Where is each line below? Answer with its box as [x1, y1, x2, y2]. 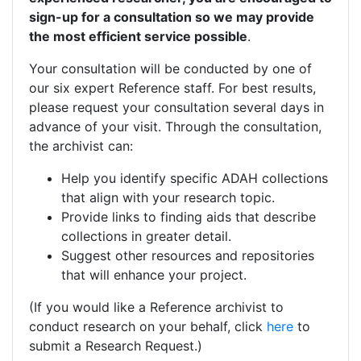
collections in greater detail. [61, 228, 231, 245]
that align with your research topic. [61, 189, 275, 206]
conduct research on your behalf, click [29, 318, 267, 335]
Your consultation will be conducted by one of [29, 60, 312, 77]
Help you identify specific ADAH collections [61, 170, 328, 187]
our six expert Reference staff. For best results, [29, 80, 316, 97]
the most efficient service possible [29, 28, 247, 45]
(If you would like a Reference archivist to [29, 299, 284, 316]
